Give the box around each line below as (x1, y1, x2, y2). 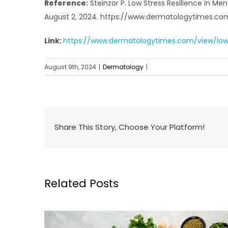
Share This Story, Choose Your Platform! (54, 121, 205, 132)
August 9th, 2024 (44, 62, 96, 71)
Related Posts (44, 176, 119, 191)
